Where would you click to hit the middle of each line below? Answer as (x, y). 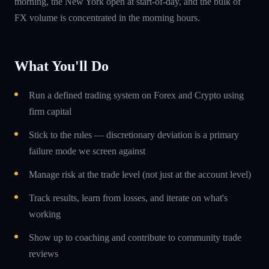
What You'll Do (62, 66)
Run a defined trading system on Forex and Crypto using (136, 95)
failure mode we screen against (87, 151)
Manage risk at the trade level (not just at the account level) (140, 174)
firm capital (50, 111)
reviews (44, 253)
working (45, 214)
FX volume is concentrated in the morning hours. (107, 17)
